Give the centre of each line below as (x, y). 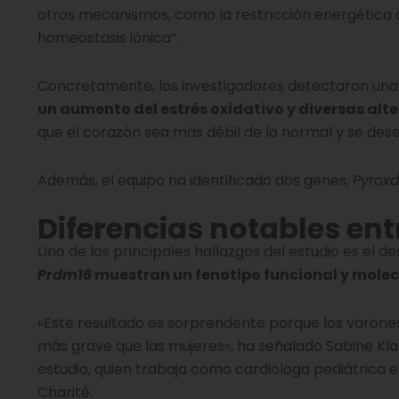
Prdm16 (65, 275)
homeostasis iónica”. (108, 38)
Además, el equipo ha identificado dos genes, (195, 180)
